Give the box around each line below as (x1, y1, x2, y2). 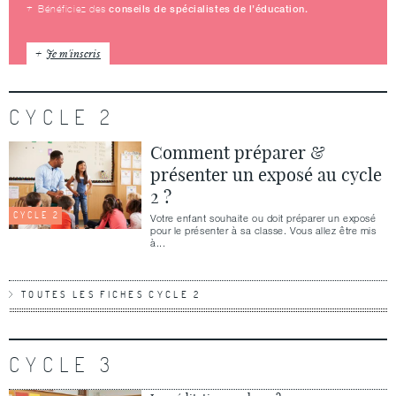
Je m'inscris (46, 45, 101, 60)
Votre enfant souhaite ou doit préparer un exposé (150, 212, 377, 225)
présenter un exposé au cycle (150, 163, 382, 186)
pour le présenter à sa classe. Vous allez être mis (150, 225, 377, 237)
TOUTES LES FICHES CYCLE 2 (21, 288, 202, 301)
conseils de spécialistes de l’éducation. (109, 2, 308, 14)
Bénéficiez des (38, 3, 110, 14)
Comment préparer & (150, 141, 325, 164)
